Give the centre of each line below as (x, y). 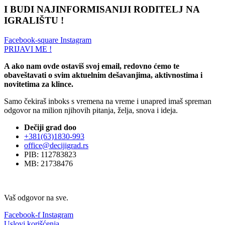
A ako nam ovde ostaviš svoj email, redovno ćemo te (92, 66)
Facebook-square (31, 40)
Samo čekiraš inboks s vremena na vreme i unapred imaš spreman (108, 101)
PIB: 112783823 (50, 154)
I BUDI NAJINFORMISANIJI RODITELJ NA (102, 9)
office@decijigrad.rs (56, 145)
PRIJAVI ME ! (28, 49)
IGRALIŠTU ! (34, 20)
